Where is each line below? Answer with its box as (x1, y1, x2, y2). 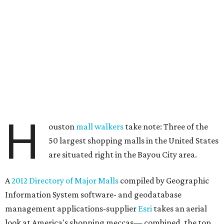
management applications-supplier (5, 203, 138, 213)
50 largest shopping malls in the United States (48, 135, 219, 145)
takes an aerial (152, 203, 207, 213)
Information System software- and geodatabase (5, 189, 181, 199)
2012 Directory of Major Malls (11, 175, 118, 185)
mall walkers (76, 121, 124, 131)
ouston (48, 121, 76, 131)
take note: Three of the (123, 121, 208, 131)
